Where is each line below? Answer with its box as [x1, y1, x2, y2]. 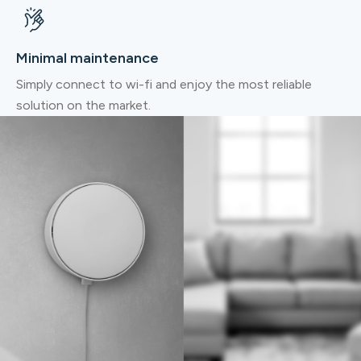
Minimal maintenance [16, 48, 159, 67]
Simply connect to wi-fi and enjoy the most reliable [16, 76, 312, 92]
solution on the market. [16, 97, 151, 113]
